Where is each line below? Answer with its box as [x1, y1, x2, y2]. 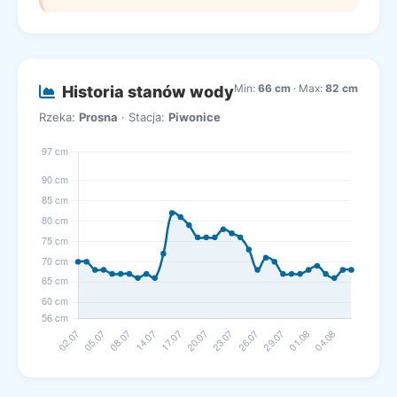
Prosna [79, 110, 118, 124]
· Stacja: [118, 110, 168, 124]
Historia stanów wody [62, 82, 234, 101]
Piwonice [168, 110, 221, 124]
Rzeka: [39, 110, 79, 124]
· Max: [291, 82, 325, 95]
